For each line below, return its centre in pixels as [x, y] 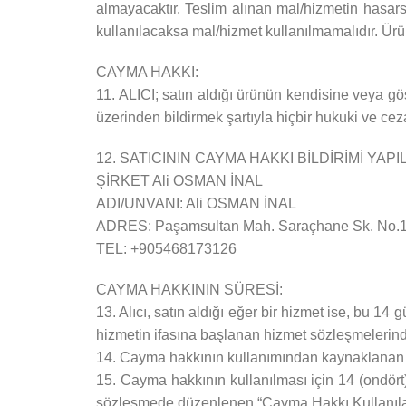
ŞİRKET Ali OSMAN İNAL [179, 181]
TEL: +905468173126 [166, 249]
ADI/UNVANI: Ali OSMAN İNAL [196, 203]
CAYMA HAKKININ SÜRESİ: [189, 290]
